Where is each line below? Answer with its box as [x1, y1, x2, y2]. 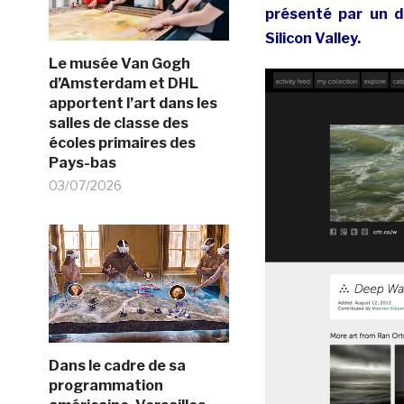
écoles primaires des [48, 133, 196, 151]
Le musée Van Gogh [48, 54, 190, 72]
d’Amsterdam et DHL [48, 74, 198, 92]
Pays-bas [48, 153, 116, 171]
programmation [48, 376, 163, 394]
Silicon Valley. [264, 29, 361, 47]
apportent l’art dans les [48, 94, 217, 112]
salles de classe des [48, 114, 188, 132]
